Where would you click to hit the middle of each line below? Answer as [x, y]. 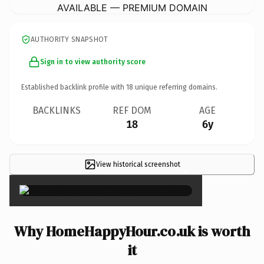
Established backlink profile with [74, 87]
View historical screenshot [138, 164]
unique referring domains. [175, 87]
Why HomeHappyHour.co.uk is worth [132, 231]
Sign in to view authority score [93, 62]
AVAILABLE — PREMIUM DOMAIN [132, 7]
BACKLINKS [57, 110]
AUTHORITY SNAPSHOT [70, 39]
